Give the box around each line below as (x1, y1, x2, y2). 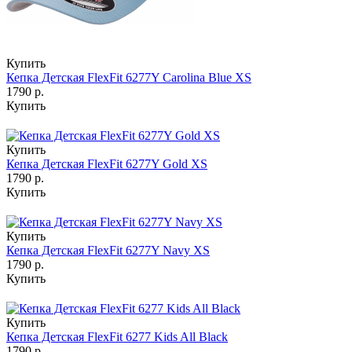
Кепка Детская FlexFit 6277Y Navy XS (6, 244, 210, 258)
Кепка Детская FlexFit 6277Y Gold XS (6, 157, 207, 171)
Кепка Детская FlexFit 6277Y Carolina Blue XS (6, 71, 251, 85)
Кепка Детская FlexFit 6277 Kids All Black (6, 330, 228, 344)
